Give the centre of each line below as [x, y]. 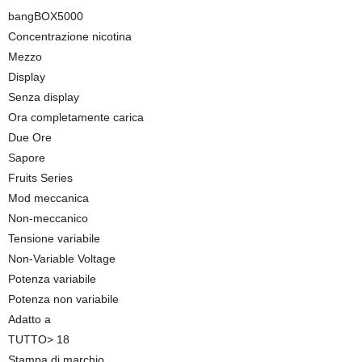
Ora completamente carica [76, 117]
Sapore [26, 158]
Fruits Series [40, 178]
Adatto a [29, 319]
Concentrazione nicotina [69, 36]
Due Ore [29, 137]
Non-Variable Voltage [61, 259]
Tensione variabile [54, 238]
